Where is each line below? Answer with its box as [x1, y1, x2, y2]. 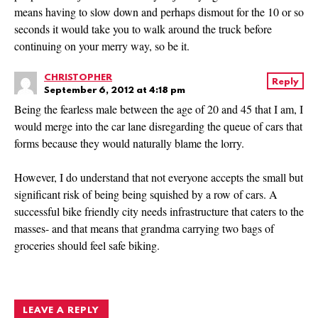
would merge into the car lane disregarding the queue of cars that [14, 119, 302, 134]
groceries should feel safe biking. [14, 238, 160, 253]
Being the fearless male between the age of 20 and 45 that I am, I [14, 102, 303, 117]
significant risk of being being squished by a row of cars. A [14, 187, 278, 202]
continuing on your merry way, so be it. [14, 38, 190, 54]
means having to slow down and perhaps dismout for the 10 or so [14, 4, 304, 20]
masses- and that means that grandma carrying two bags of [14, 221, 274, 236]
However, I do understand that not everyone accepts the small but [14, 170, 303, 185]
